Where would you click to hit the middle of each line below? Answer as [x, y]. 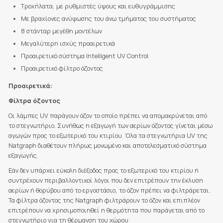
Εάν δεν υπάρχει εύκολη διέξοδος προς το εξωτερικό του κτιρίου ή [103, 171]
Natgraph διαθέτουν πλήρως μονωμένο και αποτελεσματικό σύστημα [107, 146]
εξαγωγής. [23, 156]
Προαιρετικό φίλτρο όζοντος [62, 69]
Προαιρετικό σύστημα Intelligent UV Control [84, 56]
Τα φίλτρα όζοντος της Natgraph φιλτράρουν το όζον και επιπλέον [104, 201]
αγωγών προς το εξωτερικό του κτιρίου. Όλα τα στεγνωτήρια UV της [108, 136]
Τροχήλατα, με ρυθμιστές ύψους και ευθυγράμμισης [98, 6]
